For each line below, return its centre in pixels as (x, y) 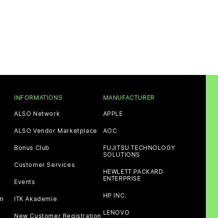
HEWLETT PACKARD (133, 171)
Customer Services (45, 164)
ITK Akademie (36, 199)
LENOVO (116, 212)
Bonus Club (32, 147)
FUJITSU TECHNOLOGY (139, 147)
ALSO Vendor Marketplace (56, 130)
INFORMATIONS (38, 97)
